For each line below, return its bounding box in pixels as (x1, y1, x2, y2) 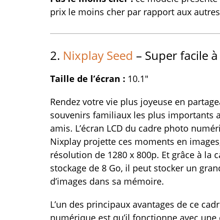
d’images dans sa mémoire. (50, 175, 164, 187)
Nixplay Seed (63, 47, 133, 63)
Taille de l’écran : (50, 73, 128, 84)
